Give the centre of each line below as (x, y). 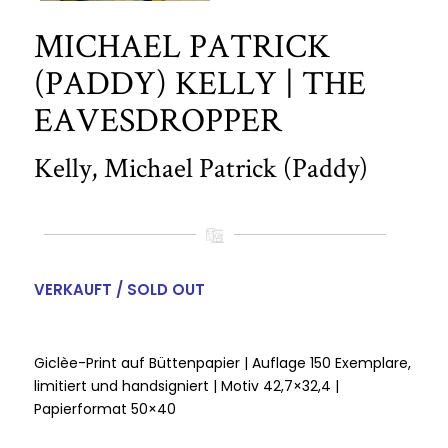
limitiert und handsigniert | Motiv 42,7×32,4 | (186, 385)
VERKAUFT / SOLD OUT (119, 289)
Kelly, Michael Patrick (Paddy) (200, 167)
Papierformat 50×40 (104, 408)
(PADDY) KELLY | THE (199, 82)
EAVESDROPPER (157, 119)
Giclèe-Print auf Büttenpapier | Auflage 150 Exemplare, (222, 362)
